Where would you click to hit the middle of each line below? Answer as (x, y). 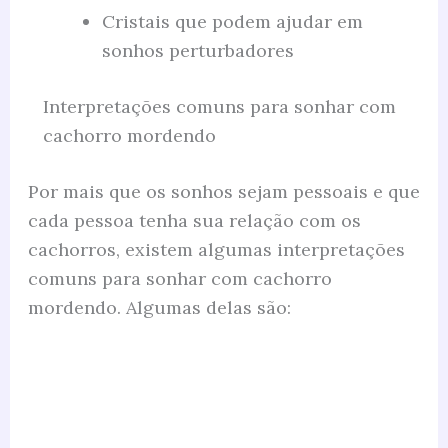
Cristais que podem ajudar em (232, 21)
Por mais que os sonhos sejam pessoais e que (223, 191)
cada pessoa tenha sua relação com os (194, 220)
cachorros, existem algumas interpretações (216, 249)
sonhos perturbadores (197, 50)
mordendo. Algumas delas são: (159, 307)
